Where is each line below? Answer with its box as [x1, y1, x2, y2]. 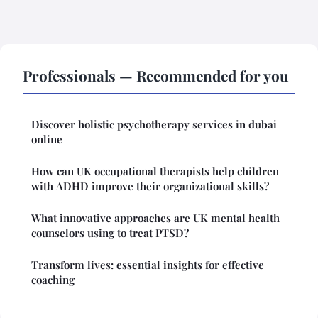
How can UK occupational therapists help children [31, 164, 279, 179]
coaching [31, 273, 75, 287]
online [31, 132, 62, 147]
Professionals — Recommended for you [23, 65, 289, 86]
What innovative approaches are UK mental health [31, 211, 280, 226]
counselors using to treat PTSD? [31, 226, 189, 241]
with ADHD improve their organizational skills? [31, 179, 269, 194]
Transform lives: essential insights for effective [31, 258, 264, 273]
